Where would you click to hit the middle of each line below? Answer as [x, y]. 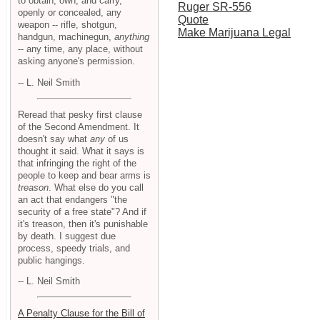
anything [132, 37]
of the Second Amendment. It [79, 126]
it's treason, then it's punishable [83, 224]
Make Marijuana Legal [234, 33]
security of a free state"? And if [82, 211]
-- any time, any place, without [80, 49]
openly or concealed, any [70, 13]
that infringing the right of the [77, 163]
